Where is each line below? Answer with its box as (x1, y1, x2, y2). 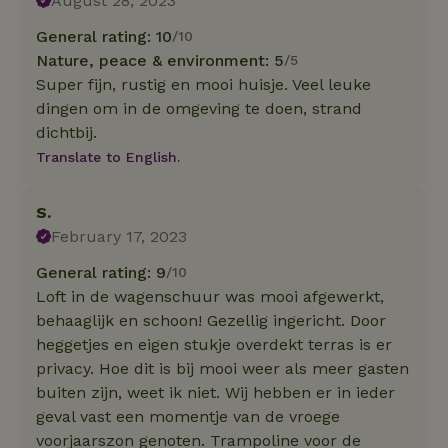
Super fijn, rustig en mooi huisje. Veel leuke (36, 74, 371, 94)
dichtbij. (36, 122, 97, 142)
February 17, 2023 (51, 226, 188, 246)
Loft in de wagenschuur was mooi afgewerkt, (36, 286, 384, 306)
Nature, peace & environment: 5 (36, 50, 284, 70)
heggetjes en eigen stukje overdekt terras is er (36, 334, 392, 354)
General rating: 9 (36, 262, 166, 282)
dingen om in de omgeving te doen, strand (36, 98, 362, 118)
